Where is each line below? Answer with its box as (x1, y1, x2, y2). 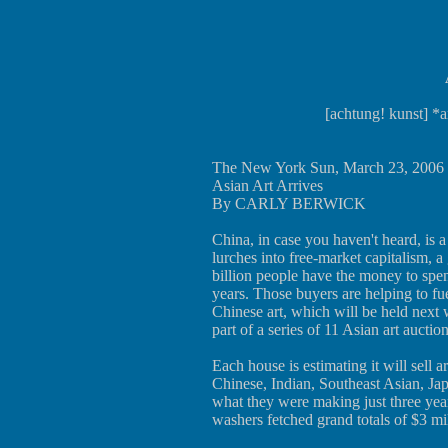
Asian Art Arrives (212, 177, 323, 194)
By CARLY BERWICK (212, 195, 366, 212)
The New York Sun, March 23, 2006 (212, 159, 444, 176)
